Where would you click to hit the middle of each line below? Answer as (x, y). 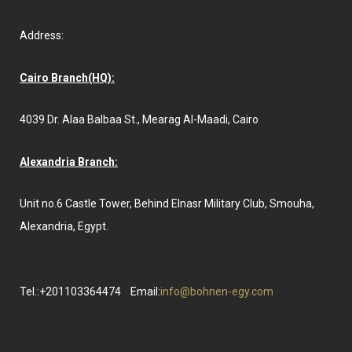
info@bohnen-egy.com (217, 291)
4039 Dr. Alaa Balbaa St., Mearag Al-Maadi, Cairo (139, 120)
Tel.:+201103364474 (75, 291)
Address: (43, 36)
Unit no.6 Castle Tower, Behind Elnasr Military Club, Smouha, (167, 204)
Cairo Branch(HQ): (67, 77)
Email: (145, 291)
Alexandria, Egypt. (64, 227)
